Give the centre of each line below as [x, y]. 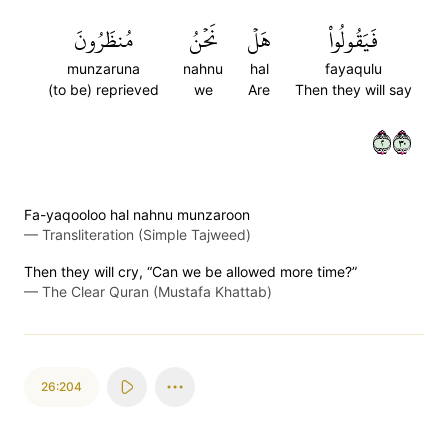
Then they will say [353, 89]
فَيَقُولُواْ [353, 40]
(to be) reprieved [103, 89]
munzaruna [103, 68]
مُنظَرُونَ [103, 40]
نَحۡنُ [203, 40]
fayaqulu [353, 68]
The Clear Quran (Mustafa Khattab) [157, 291]
